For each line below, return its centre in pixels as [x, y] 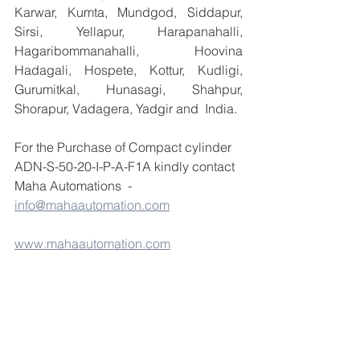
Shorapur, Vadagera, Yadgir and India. [126, 108]
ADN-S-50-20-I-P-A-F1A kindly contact [126, 166]
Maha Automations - [75, 186]
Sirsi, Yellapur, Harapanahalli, [129, 31]
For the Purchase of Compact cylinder [125, 147]
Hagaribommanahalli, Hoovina [129, 51]
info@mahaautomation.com [92, 205]
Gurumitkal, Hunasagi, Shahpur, [129, 89]
